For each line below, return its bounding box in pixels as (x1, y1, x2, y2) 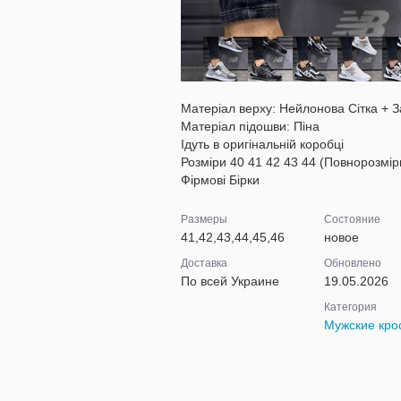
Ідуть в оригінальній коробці (181, 137, 344, 151)
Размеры (181, 213, 227, 226)
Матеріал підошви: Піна (181, 119, 320, 133)
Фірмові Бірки (181, 173, 260, 187)
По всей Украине (181, 274, 279, 288)
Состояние (323, 213, 380, 226)
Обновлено (323, 257, 381, 269)
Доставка (181, 257, 227, 269)
